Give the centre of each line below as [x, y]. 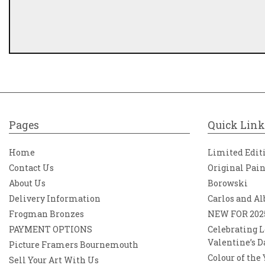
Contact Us [31, 168]
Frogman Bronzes [46, 214]
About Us [27, 183]
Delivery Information [55, 198]
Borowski [228, 183]
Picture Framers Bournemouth [74, 245]
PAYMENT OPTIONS [51, 229]
